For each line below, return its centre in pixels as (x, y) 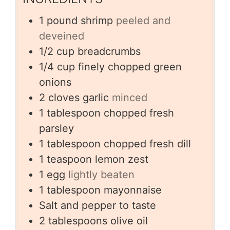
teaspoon (69, 159)
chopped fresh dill (147, 143)
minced (130, 97)
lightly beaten (101, 174)
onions (55, 82)
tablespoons (78, 221)
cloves (64, 97)
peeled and (143, 20)
